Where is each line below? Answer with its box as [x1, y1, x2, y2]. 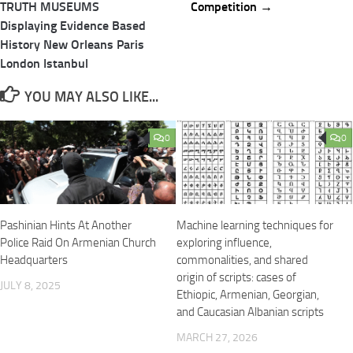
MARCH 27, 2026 [176, 330, 258, 344]
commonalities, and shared [176, 252, 308, 267]
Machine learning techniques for [176, 217, 333, 232]
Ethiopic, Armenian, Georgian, [176, 287, 319, 302]
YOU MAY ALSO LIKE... [24, 88, 158, 106]
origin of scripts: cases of [176, 269, 296, 284]
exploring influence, [176, 235, 272, 250]
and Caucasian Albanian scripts [176, 304, 324, 319]
